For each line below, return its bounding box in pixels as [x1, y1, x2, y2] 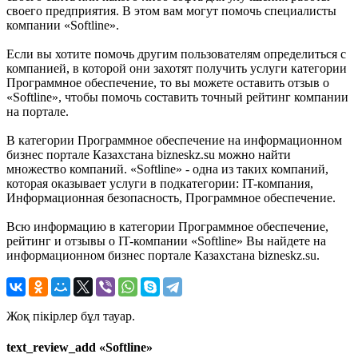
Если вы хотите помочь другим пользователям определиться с [6, 46, 346, 61]
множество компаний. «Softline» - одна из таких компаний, [6, 161, 328, 176]
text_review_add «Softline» [6, 340, 153, 354]
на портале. [6, 104, 69, 118]
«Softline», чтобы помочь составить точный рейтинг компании [6, 89, 348, 104]
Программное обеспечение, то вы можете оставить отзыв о [6, 75, 329, 89]
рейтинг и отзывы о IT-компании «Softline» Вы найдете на [6, 233, 326, 248]
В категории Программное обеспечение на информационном [6, 133, 342, 147]
